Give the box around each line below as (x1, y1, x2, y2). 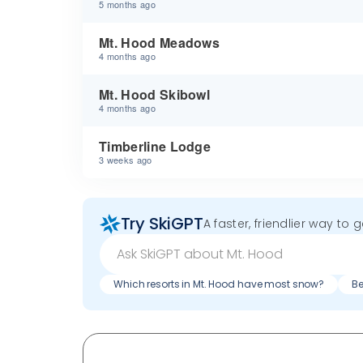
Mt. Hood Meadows (99, 33, 220, 52)
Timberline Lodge (99, 137, 211, 156)
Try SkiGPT (120, 212, 203, 236)
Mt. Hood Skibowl (99, 85, 211, 104)
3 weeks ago (99, 153, 152, 166)
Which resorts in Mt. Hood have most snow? (113, 276, 325, 291)
